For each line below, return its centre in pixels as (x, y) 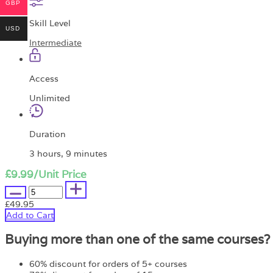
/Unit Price (60, 174)
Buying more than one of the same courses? (137, 239)
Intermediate (55, 42)
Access (44, 78)
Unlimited (50, 98)
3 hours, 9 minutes (68, 153)
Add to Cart (30, 215)
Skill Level (50, 23)
